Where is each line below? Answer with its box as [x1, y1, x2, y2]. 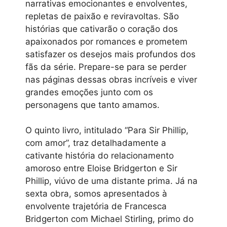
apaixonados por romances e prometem [25, 36, 187, 47]
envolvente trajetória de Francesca [25, 201, 167, 212]
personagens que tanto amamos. [25, 99, 160, 110]
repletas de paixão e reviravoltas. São [25, 11, 179, 21]
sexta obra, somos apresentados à [25, 188, 167, 199]
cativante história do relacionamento [25, 150, 174, 161]
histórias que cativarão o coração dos [25, 23, 178, 34]
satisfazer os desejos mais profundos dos [25, 49, 196, 59]
